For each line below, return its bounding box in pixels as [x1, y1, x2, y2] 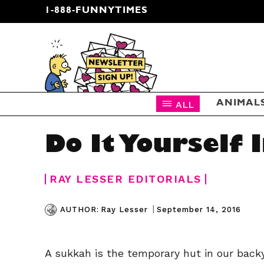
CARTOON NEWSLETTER [54, 60, 190, 70]
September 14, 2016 [157, 204, 241, 214]
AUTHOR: [60, 205, 99, 214]
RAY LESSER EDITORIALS [49, 173, 202, 185]
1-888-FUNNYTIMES [45, 6, 148, 16]
